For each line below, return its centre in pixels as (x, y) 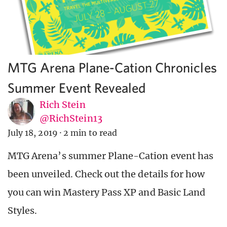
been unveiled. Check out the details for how (106, 174)
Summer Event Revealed (77, 88)
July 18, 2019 (33, 133)
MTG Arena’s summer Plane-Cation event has (111, 156)
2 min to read (90, 133)
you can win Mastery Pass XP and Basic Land (107, 193)
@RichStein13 (71, 119)
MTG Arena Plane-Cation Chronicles (112, 67)
